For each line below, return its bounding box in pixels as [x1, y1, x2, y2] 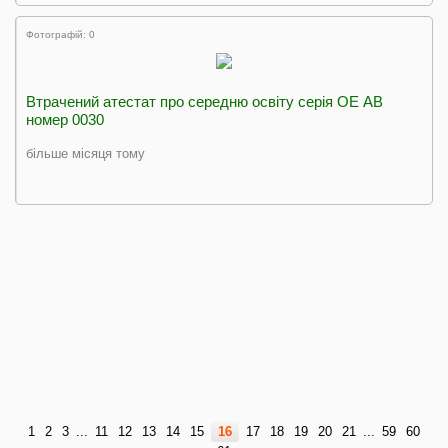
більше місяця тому [26, 146, 145, 161]
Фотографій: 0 [26, 29, 95, 40]
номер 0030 [26, 111, 104, 128]
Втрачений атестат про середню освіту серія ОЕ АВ [26, 93, 383, 110]
